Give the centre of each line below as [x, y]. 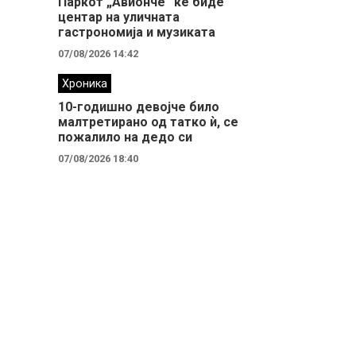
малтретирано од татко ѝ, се [148, 122]
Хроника [85, 84]
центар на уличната [119, 17]
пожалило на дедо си [125, 137]
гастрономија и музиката [137, 32]
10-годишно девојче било [139, 107]
